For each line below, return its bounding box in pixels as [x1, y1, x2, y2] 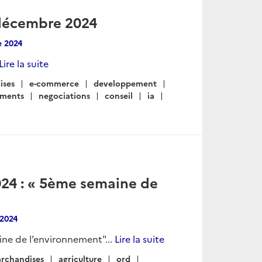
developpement [94, 77, 157, 89]
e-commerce [29, 77, 79, 89]
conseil [105, 89, 133, 101]
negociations [39, 89, 90, 101]
